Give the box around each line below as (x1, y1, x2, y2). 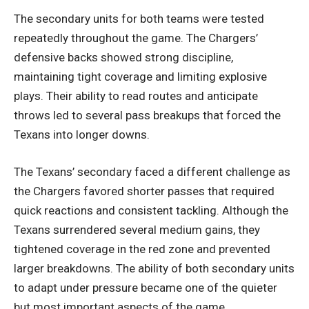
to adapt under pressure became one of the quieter (14, 280, 277, 295)
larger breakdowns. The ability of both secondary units (14, 261, 295, 275)
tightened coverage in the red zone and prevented (14, 241, 270, 256)
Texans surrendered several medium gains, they (14, 222, 260, 237)
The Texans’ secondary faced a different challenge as (14, 164, 290, 179)
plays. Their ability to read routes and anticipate (14, 89, 258, 103)
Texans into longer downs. (14, 128, 150, 142)
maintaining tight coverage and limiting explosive (14, 70, 267, 84)
